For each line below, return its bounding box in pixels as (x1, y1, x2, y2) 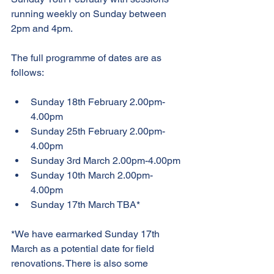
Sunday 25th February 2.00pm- (31, 125, 165, 138)
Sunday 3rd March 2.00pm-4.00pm (31, 155, 180, 167)
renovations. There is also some (11, 257, 150, 270)
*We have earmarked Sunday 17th (11, 228, 162, 240)
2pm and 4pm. (11, 23, 73, 35)
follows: (11, 67, 44, 79)
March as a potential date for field (11, 243, 157, 255)
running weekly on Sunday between (11, 8, 169, 20)
